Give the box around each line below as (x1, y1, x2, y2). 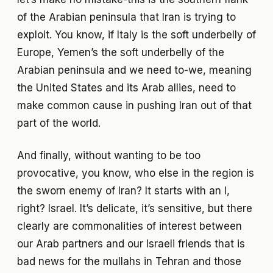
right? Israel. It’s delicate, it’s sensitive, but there (17, 202, 252, 215)
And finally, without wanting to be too (17, 149, 200, 162)
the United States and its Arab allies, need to (17, 82, 236, 94)
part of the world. (17, 117, 101, 130)
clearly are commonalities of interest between (17, 220, 242, 233)
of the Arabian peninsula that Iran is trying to (17, 11, 236, 24)
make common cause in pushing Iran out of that (17, 99, 252, 112)
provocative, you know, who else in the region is (17, 167, 254, 180)
